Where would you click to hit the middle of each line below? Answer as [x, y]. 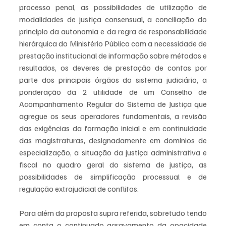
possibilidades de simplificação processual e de [113, 177]
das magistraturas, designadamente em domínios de [113, 140]
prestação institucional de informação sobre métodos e [113, 55]
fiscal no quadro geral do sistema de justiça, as [113, 164]
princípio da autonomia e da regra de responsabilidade [113, 31]
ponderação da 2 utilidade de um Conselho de [113, 92]
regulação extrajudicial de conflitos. [80, 189]
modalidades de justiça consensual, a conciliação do [113, 19]
